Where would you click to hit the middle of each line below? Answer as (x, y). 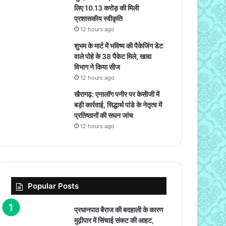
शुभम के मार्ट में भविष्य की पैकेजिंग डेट (119, 45)
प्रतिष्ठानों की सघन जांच (104, 115)
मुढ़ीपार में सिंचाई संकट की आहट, (114, 220)
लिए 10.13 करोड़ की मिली (107, 8)
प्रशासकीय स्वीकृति (99, 18)
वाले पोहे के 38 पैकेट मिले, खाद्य (113, 56)
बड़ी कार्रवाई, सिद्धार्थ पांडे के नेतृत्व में (118, 104)
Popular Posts (53, 186)
